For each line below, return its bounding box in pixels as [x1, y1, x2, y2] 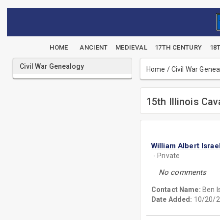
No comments [158, 168, 207, 177]
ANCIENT [80, 44, 108, 51]
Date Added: [151, 195, 192, 203]
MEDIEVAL [115, 44, 147, 51]
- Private [153, 152, 180, 160]
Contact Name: [151, 186, 202, 193]
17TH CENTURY [155, 44, 202, 51]
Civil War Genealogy [20, 62, 84, 70]
